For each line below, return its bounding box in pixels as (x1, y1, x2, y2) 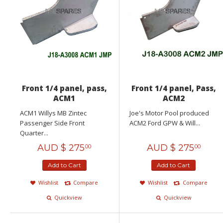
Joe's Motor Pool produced (129, 109, 209, 118)
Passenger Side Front (20, 118, 85, 128)
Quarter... (20, 128, 48, 138)
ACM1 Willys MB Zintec (20, 109, 87, 118)
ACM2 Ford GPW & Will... (129, 118, 200, 128)
